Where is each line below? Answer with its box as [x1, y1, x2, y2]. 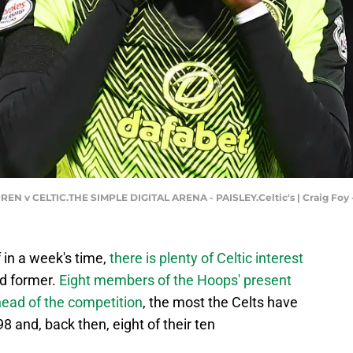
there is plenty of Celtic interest [110, 250, 303, 267]
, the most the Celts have [143, 294, 298, 311]
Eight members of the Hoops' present [59, 272, 292, 289]
